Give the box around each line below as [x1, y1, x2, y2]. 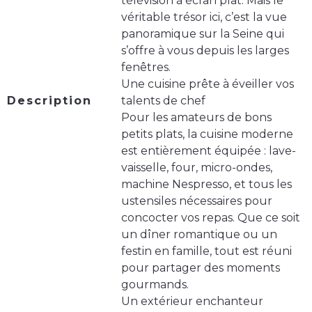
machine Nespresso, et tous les [121, 178, 292, 192]
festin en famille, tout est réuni [121, 244, 292, 258]
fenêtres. [121, 61, 171, 75]
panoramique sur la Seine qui [121, 27, 284, 41]
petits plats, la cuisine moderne [121, 127, 293, 141]
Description [7, 94, 92, 108]
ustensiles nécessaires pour [121, 194, 272, 208]
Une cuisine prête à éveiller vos [121, 77, 294, 91]
